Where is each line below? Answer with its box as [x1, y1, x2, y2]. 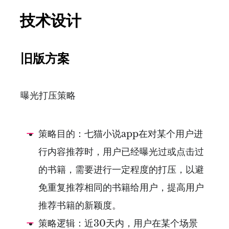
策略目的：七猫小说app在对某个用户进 [38, 128, 203, 140]
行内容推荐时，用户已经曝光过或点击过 [38, 146, 204, 157]
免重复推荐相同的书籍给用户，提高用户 [38, 181, 204, 193]
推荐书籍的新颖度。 [38, 199, 121, 211]
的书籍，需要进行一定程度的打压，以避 [38, 164, 204, 175]
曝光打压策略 [20, 89, 76, 101]
